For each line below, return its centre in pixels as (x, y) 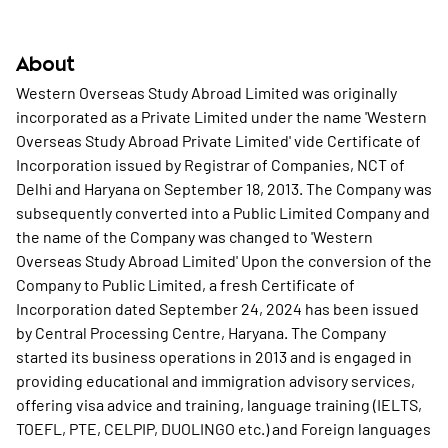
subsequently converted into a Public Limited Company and (223, 212)
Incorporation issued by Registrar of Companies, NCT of (210, 164)
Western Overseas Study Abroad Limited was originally (206, 92)
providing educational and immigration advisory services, (215, 380)
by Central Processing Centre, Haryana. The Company (201, 332)
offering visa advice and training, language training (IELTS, (219, 404)
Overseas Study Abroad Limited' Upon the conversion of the (224, 260)
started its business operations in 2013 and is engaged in (214, 356)
